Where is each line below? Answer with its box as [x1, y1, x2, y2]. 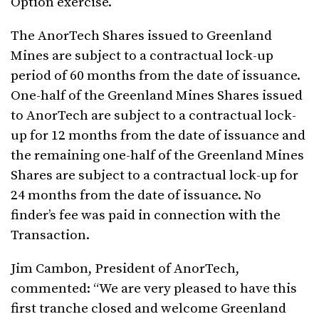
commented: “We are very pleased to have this [11, 280, 297, 297]
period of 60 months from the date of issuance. [11, 67, 300, 84]
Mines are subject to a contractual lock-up [11, 47, 273, 64]
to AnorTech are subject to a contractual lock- [11, 107, 296, 124]
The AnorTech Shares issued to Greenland [11, 27, 272, 44]
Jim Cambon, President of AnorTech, [11, 260, 239, 277]
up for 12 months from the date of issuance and [11, 127, 305, 144]
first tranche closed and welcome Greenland [11, 300, 286, 317]
